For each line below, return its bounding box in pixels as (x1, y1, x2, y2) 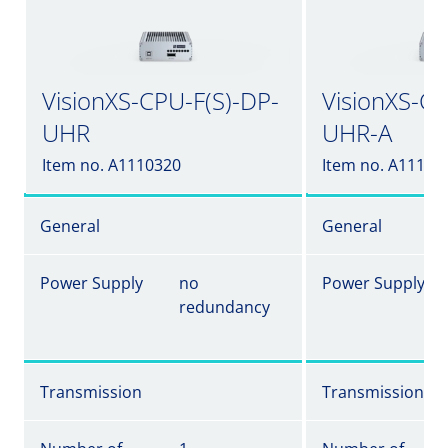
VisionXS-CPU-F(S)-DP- (42, 84, 279, 117)
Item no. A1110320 (42, 154, 181, 176)
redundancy (179, 296, 270, 318)
